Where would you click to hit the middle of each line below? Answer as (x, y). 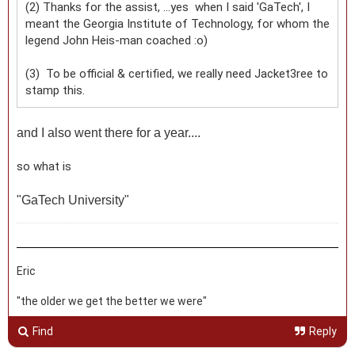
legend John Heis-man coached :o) (116, 40)
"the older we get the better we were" (112, 301)
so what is (44, 166)
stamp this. (55, 90)
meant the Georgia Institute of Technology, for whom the (177, 23)
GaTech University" (75, 200)
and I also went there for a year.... (109, 132)
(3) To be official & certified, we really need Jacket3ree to (177, 73)
